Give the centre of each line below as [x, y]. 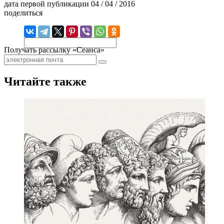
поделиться [23, 12]
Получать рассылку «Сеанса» [54, 49]
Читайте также [45, 81]
